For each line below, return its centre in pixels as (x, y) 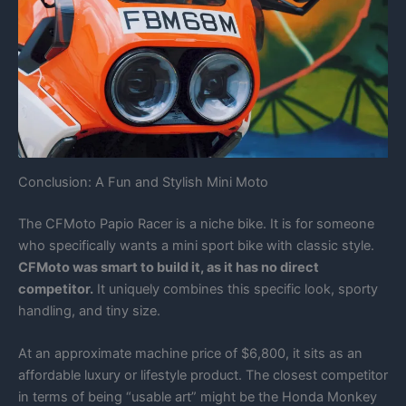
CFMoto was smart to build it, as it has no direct (169, 267)
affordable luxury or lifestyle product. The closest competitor (203, 375)
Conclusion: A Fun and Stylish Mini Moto (143, 182)
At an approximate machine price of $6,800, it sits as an (190, 353)
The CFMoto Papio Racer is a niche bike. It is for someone (196, 223)
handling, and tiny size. (89, 310)
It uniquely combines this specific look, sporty (236, 289)
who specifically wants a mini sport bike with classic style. (196, 245)
